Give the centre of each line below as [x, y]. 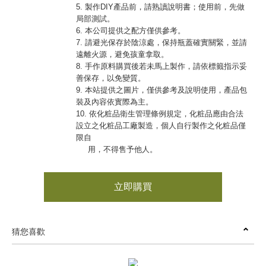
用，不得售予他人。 [117, 150]
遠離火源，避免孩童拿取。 [122, 55]
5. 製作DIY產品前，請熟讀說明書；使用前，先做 [160, 7]
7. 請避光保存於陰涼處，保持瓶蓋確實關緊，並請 [161, 43]
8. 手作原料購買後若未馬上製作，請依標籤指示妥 [161, 66]
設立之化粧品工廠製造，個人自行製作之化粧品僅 [161, 126]
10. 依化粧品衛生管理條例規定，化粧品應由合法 [160, 114]
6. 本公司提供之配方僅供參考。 [131, 31]
